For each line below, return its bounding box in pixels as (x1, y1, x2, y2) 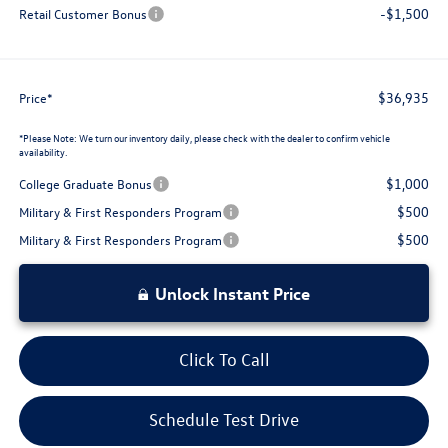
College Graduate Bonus (18, 175, 152, 193)
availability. (18, 144, 67, 160)
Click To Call (178, 349, 270, 371)
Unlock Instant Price (155, 282, 310, 305)
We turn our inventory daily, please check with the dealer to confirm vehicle (76, 130, 390, 146)
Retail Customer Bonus (18, 5, 147, 23)
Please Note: (22, 130, 77, 146)
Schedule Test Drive (149, 409, 299, 431)
